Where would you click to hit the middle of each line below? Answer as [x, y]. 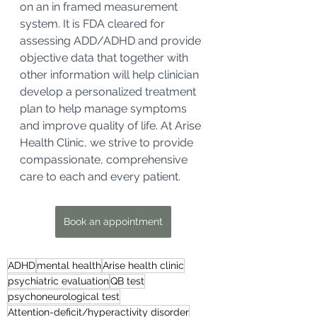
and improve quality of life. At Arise [112, 126]
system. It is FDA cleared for [94, 24]
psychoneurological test [64, 296]
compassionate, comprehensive [105, 160]
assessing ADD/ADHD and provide [112, 41]
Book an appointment [113, 221]
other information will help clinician [111, 75]
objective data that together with [105, 58]
